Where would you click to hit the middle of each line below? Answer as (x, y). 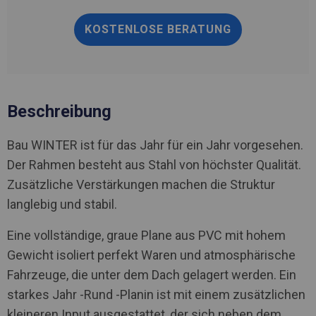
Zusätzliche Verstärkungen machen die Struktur (141, 184)
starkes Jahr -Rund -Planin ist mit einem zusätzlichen (156, 294)
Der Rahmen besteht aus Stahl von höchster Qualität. (154, 164)
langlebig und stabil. (62, 204)
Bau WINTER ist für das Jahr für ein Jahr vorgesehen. (155, 145)
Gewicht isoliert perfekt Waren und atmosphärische (151, 255)
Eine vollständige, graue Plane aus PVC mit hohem (146, 235)
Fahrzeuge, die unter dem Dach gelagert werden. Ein (152, 274)
